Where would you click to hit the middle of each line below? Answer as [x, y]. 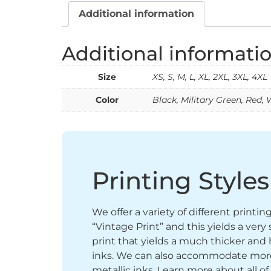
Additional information [136, 13]
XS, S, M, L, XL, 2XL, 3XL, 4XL [210, 77]
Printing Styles [181, 180]
